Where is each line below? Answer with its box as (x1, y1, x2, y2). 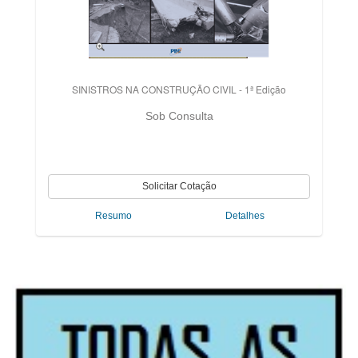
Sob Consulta (145, 109, 213, 122)
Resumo (95, 210, 132, 221)
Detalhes (225, 210, 265, 221)
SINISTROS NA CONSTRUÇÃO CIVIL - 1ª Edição (72, 82, 286, 96)
